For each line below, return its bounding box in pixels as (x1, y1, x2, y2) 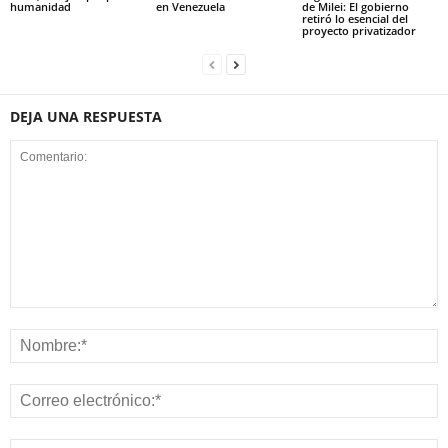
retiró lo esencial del (301, 10, 408, 26)
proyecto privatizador (301, 22, 416, 38)
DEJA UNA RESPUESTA (10, 106, 162, 126)
